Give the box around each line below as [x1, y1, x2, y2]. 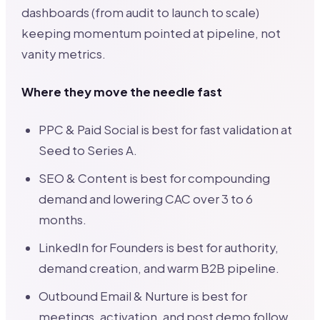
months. [39, 211, 87, 227]
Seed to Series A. [39, 142, 138, 158]
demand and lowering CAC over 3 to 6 [39, 191, 254, 206]
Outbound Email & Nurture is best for [39, 288, 248, 304]
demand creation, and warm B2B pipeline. [39, 260, 280, 276]
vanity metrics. [21, 46, 106, 61]
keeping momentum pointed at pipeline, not [21, 25, 281, 41]
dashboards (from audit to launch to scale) [21, 4, 260, 20]
